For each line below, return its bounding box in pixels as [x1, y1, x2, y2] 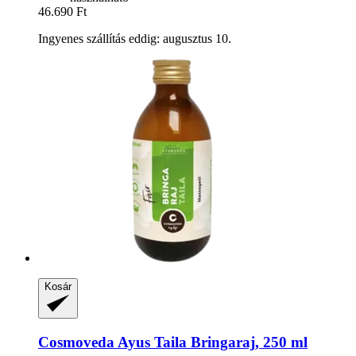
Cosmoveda [38, 333, 114, 350]
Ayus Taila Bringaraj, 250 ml [114, 333, 308, 350]
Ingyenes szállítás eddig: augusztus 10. [38, 32, 231, 46]
